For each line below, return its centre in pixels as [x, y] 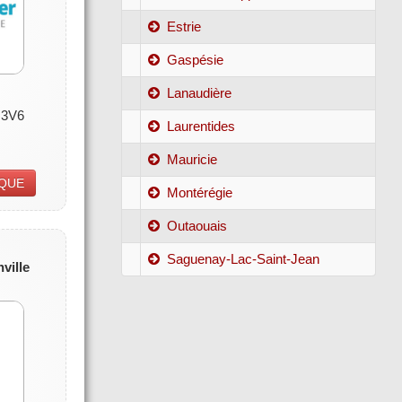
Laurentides [201, 126]
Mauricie [192, 159]
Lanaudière [200, 92]
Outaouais [197, 225]
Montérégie [200, 192]
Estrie [184, 26]
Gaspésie [196, 59]
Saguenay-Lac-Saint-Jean [244, 258]
